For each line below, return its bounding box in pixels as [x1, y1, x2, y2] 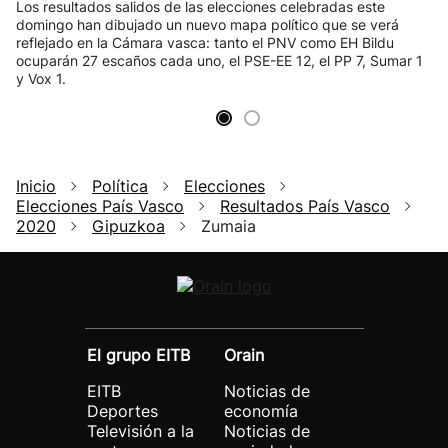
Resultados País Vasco [220, 196, 390, 216]
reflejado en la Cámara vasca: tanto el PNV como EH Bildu [16, 34, 394, 51]
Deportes [87, 401, 158, 421]
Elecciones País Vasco [16, 196, 184, 216]
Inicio [16, 176, 56, 196]
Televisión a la [87, 421, 194, 441]
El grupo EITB [87, 345, 190, 365]
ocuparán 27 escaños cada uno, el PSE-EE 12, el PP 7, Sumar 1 [16, 52, 423, 69]
